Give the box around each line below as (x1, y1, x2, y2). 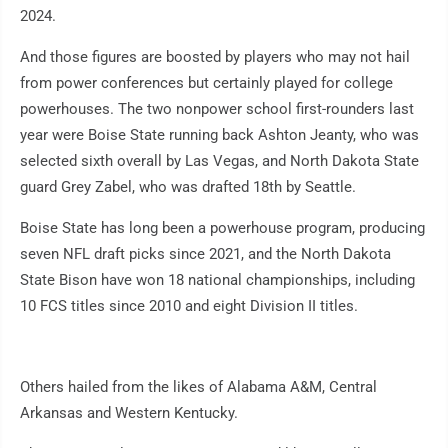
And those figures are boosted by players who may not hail (20, 48, 410, 67)
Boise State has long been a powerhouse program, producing (20, 219, 425, 238)
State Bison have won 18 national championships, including (20, 271, 415, 290)
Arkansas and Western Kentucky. (20, 404, 238, 423)
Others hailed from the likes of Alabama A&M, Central (20, 378, 377, 397)
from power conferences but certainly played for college (20, 74, 393, 93)
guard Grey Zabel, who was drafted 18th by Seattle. (20, 178, 356, 197)
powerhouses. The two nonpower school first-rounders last (20, 100, 414, 119)
